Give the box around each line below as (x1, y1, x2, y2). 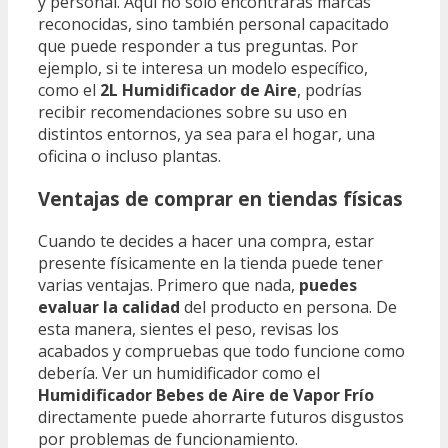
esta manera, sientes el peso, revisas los (38, 317, 339, 340)
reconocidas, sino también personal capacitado (38, 13, 389, 36)
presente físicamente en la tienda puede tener (38, 251, 383, 274)
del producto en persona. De (180, 295, 397, 318)
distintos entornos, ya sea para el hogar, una (38, 123, 375, 146)
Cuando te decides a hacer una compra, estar (38, 229, 374, 252)
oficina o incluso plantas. (38, 145, 221, 168)
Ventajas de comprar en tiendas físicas (38, 185, 403, 211)
